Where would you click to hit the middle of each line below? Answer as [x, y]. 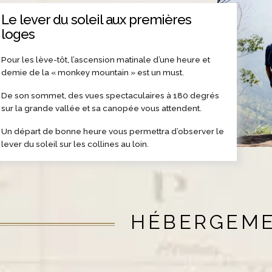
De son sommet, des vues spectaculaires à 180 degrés [110, 95]
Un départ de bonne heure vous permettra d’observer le [113, 131]
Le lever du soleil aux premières [97, 19]
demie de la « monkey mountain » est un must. [93, 72]
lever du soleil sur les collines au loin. [75, 144]
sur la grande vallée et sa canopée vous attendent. [102, 108]
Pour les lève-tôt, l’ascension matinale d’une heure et [106, 59]
